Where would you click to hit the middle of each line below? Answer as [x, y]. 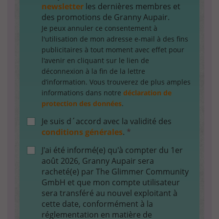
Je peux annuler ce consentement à [99, 28]
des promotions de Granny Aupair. [106, 17]
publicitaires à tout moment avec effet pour [113, 50]
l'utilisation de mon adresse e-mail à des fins [115, 39]
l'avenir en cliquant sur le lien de [95, 60]
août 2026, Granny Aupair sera [98, 161]
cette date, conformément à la [97, 204]
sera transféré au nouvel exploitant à [109, 193]
